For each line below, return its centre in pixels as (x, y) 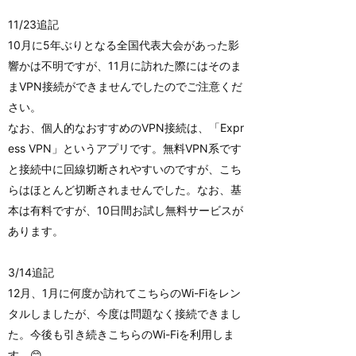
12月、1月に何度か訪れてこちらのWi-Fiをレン (124, 292)
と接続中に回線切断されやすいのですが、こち (125, 168)
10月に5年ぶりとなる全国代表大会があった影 (124, 44)
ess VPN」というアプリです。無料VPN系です (125, 148)
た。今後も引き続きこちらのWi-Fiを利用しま (121, 334)
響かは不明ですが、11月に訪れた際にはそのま (125, 65)
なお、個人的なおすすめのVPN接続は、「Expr (126, 127)
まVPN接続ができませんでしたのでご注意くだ (125, 86)
